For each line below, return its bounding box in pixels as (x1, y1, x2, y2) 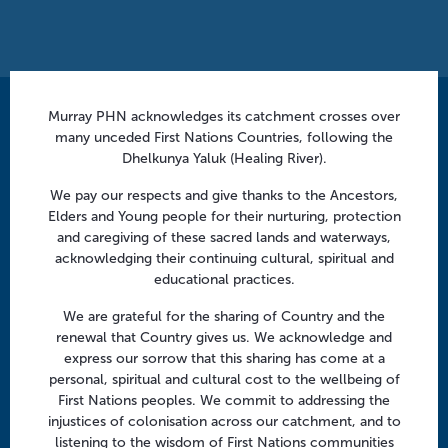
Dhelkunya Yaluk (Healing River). (121, 151, 327, 166)
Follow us (16, 198, 107, 221)
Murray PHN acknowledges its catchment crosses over (48, 109, 401, 124)
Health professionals (16, 402, 166, 420)
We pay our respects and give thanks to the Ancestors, (50, 188, 399, 203)
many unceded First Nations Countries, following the (55, 130, 394, 145)
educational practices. (153, 272, 295, 287)
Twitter (83, 234, 135, 252)
